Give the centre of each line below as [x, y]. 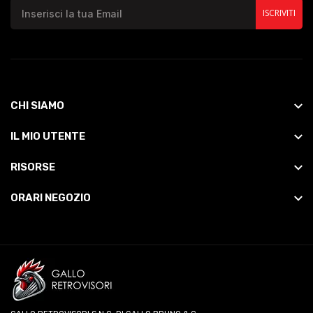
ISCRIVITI [279, 13]
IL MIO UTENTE [48, 136]
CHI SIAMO [37, 105]
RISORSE [33, 167]
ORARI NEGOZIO [51, 197]
